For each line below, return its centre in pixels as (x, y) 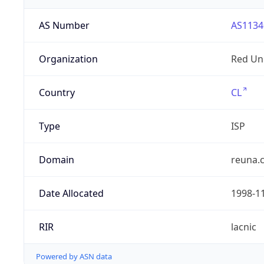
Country (57, 93)
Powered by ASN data (74, 257)
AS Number (64, 26)
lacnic (243, 227)
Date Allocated (71, 194)
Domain (56, 160)
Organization (68, 59)
